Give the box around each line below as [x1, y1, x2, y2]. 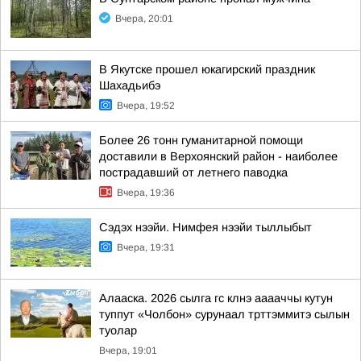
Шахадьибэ [99, 79, 160, 92]
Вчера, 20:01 [115, 13, 173, 24]
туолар [99, 324, 137, 337]
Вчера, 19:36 [117, 187, 175, 198]
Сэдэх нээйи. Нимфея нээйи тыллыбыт [99, 221, 312, 234]
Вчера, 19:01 [99, 345, 157, 356]
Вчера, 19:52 [117, 100, 175, 111]
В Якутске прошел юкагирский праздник [99, 63, 315, 76]
